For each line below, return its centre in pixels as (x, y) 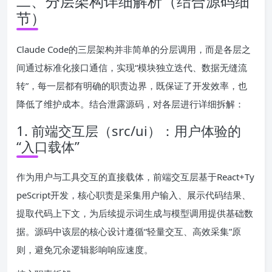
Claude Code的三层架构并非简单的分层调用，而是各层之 (134, 49)
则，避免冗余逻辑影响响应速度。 (85, 249)
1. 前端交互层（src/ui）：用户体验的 (129, 130)
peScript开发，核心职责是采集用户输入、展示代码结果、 (134, 195)
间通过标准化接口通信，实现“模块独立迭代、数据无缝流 (132, 67)
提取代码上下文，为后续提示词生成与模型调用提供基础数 (135, 213)
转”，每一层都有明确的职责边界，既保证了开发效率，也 (132, 85)
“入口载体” (48, 146)
